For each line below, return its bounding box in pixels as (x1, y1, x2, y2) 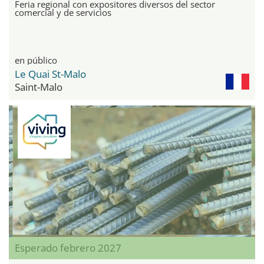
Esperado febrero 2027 (15, 241, 121, 255)
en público (15, 54, 57, 67)
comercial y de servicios (15, 6, 111, 19)
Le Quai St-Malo (15, 67, 86, 81)
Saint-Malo (15, 80, 62, 94)
